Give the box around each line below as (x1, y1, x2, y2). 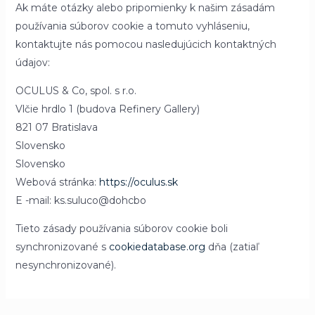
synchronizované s (15, 240, 109, 253)
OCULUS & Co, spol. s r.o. (15, 84, 136, 97)
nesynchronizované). (15, 259, 116, 271)
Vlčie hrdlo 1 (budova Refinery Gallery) (15, 103, 200, 115)
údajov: (15, 56, 50, 69)
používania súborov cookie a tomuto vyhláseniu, (15, 20, 250, 32)
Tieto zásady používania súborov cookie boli (15, 222, 228, 235)
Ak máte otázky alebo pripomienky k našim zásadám (15, 1, 275, 14)
